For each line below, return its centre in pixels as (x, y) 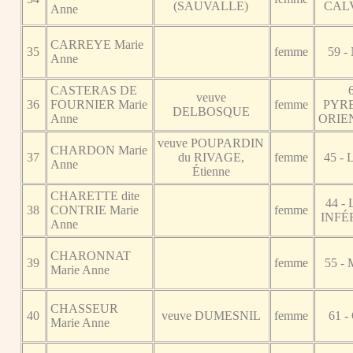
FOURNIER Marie (99, 104)
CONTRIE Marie (95, 210)
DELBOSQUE (211, 111)
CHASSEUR (85, 308)
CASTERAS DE (94, 90)
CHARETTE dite (95, 195)
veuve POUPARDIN (211, 143)
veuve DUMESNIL (211, 315)
